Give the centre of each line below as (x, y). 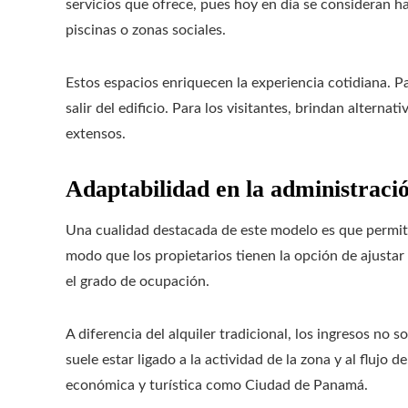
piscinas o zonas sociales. (146, 31)
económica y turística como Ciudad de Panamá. (217, 386)
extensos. (96, 134)
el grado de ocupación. (138, 282)
